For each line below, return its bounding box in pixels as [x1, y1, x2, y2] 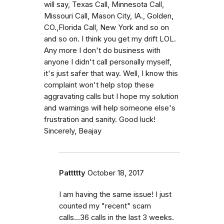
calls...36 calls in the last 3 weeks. [59, 212, 174, 222]
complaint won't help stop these [44, 80, 154, 89]
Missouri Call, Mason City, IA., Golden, [44, 11, 173, 20]
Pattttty [59, 168, 85, 177]
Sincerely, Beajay [44, 126, 101, 135]
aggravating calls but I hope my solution [44, 91, 178, 101]
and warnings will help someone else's [44, 103, 175, 112]
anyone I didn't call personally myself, [44, 57, 171, 66]
